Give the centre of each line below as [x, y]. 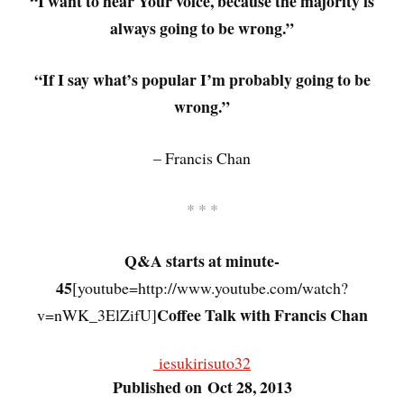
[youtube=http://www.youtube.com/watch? [210, 287]
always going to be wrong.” [202, 28]
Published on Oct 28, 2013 [202, 387]
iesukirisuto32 [205, 363]
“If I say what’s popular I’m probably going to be [202, 80]
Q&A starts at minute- [202, 260]
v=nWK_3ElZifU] [96, 314]
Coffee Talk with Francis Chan [262, 314]
